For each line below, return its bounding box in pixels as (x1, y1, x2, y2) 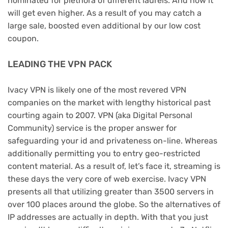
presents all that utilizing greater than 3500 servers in (8, 186, 214, 196)
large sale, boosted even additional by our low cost (8, 21, 201, 31)
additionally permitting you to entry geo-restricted (8, 148, 201, 158)
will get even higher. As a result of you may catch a (8, 8, 202, 18)
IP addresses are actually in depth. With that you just (8, 212, 208, 222)
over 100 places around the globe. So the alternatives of (8, 199, 220, 209)
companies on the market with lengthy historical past (8, 97, 211, 107)
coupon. (8, 34, 39, 44)
